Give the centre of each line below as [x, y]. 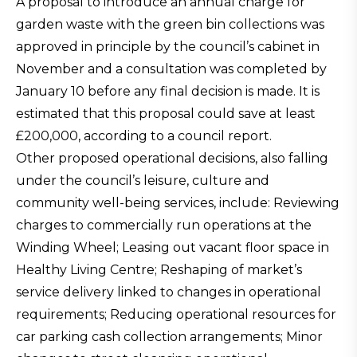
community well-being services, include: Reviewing [178, 203]
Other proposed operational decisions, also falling [172, 158]
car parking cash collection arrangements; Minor [169, 337]
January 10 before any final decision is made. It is [168, 91]
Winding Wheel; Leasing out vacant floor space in [173, 247]
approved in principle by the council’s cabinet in [168, 47]
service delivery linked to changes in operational [169, 292]
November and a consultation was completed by [171, 69]
